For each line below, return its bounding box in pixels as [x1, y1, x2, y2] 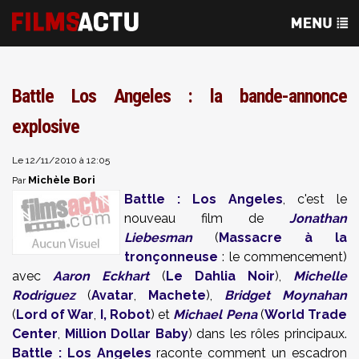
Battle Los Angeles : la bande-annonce [12, 85, 347, 107]
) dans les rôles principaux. [188, 326, 348, 341]
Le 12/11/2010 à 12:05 [12, 155, 110, 166]
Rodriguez [12, 288, 75, 303]
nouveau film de [124, 211, 289, 226]
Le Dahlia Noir [165, 268, 275, 284]
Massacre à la [219, 230, 347, 245]
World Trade [264, 307, 348, 322]
